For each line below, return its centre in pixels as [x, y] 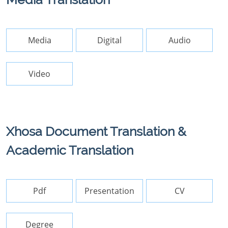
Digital [110, 40]
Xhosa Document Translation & [96, 131]
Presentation [110, 191]
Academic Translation [70, 150]
